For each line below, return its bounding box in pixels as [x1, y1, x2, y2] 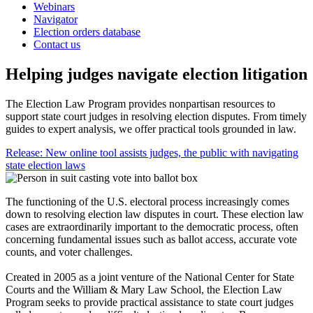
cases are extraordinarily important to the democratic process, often [6, 220, 298, 233]
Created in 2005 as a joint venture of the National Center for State [6, 270, 294, 283]
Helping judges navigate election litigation [6, 64, 307, 83]
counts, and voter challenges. [6, 245, 136, 258]
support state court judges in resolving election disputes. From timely [6, 110, 307, 122]
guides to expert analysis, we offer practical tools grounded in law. [6, 122, 296, 135]
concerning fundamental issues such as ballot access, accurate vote [6, 233, 297, 245]
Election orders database [34, 26, 140, 38]
